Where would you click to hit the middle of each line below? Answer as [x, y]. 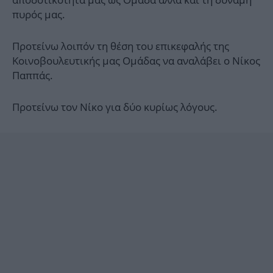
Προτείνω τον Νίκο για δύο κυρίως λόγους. [115, 107]
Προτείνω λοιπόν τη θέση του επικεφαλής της [121, 46]
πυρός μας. [39, 15]
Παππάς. [33, 76]
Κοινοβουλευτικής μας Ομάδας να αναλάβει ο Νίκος [136, 61]
